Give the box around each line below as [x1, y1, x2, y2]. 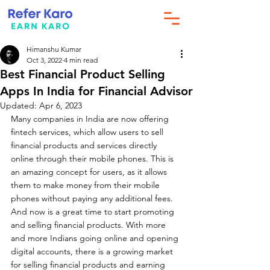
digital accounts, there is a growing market [11, 246, 175, 257]
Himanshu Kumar [27, 45, 81, 54]
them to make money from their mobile [11, 180, 162, 190]
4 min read [64, 55, 98, 64]
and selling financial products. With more [11, 219, 168, 230]
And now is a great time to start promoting [11, 206, 177, 217]
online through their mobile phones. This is [11, 153, 176, 164]
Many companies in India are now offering [11, 113, 171, 124]
